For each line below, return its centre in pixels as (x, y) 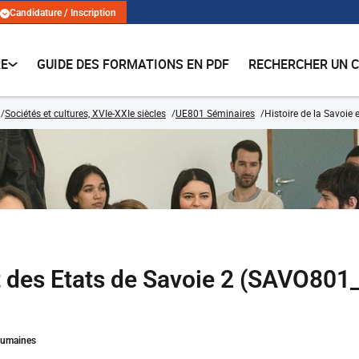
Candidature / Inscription (63, 13)
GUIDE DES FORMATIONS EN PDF (133, 64)
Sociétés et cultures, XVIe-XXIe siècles (85, 113)
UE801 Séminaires (215, 113)
